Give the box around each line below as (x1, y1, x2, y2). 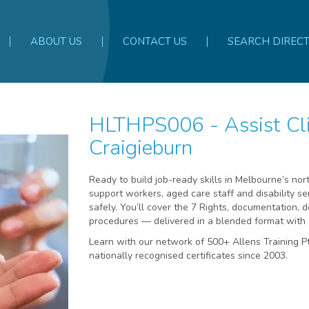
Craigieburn (88, 134, 192, 162)
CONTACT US (122, 34, 187, 48)
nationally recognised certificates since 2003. (88, 249, 288, 262)
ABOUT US (30, 34, 82, 48)
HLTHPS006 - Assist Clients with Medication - (88, 111, 105, 139)
